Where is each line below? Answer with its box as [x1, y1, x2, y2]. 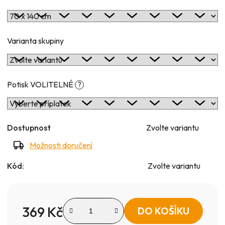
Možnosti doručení [30, 140, 92, 150]
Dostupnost [7, 122, 51, 133]
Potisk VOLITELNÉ [7, 79, 75, 89]
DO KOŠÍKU [138, 204, 189, 217]
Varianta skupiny [7, 35, 64, 46]
